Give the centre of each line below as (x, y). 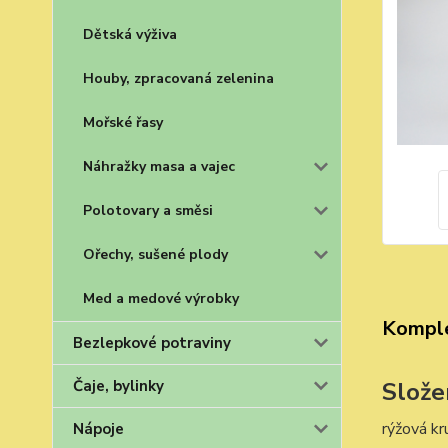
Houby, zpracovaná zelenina (178, 78)
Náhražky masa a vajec (159, 166)
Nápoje (98, 429)
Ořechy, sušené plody (155, 254)
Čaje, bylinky (118, 386)
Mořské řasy (123, 122)
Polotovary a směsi (148, 210)
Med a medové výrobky (161, 298)
